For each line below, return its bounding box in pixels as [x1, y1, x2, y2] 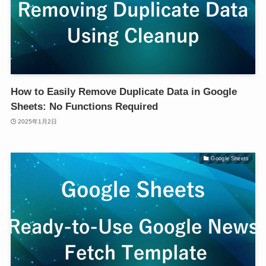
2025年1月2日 [18, 118, 58, 125]
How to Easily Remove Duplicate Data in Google [10, 86, 237, 98]
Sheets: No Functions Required [10, 101, 158, 113]
